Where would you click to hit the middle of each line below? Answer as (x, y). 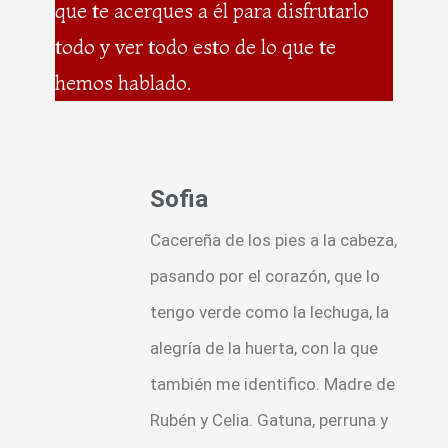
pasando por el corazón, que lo (265, 275)
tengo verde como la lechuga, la (269, 311)
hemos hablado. (123, 83)
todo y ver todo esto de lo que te (195, 47)
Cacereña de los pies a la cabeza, (273, 239)
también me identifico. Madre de (272, 383)
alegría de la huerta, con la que (264, 347)
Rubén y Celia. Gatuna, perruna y (269, 419)
